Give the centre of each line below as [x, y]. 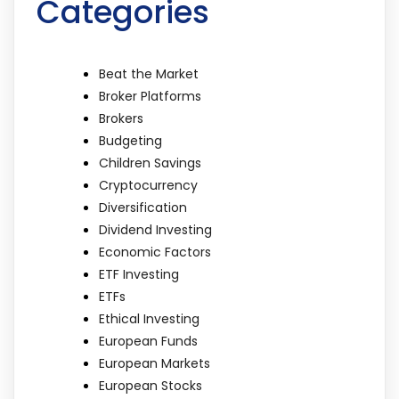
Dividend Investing [155, 230]
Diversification [143, 208]
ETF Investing [139, 275]
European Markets [155, 364]
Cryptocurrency [148, 186]
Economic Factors [155, 252]
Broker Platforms [150, 97]
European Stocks [151, 386]
